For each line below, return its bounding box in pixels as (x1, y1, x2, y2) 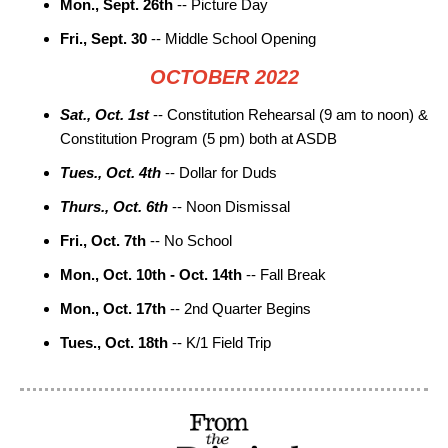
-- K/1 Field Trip (168, 334, 271, 351)
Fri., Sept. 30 (60, 30, 147, 47)
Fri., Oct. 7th (60, 232, 146, 249)
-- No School (146, 232, 232, 249)
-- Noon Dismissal (168, 198, 290, 215)
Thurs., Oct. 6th (60, 198, 168, 215)
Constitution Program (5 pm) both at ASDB (60, 130, 337, 147)
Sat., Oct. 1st (60, 106, 153, 123)
